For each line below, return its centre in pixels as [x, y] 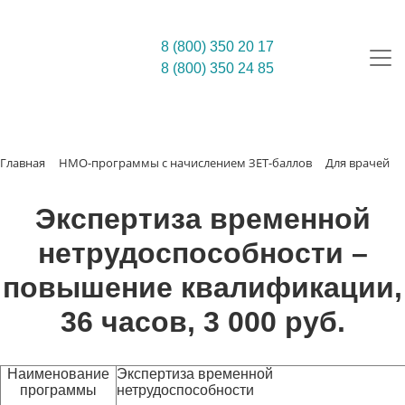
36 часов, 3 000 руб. [202, 322]
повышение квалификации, [202, 287]
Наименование [58, 374]
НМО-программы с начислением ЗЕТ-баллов [185, 163]
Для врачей [358, 163]
